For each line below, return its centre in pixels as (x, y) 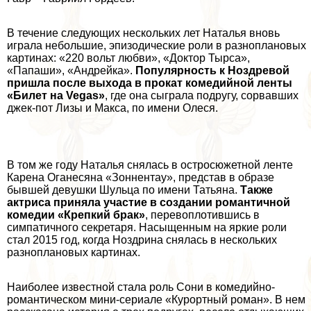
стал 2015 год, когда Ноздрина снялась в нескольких (142, 239)
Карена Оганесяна (55, 177)
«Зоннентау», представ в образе (188, 177)
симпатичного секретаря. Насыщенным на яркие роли (147, 227)
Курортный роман (217, 299)
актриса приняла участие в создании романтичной (149, 202)
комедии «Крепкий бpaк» (76, 215)
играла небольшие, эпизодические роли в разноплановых (157, 45)
